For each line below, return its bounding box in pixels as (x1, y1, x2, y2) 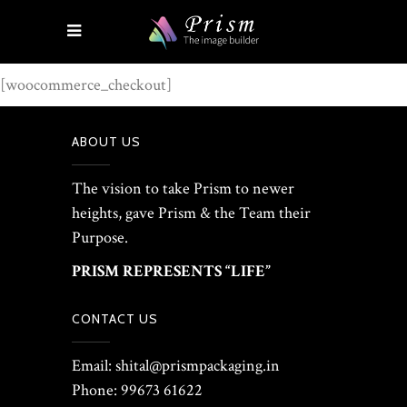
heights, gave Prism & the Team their (72, 203, 311, 223)
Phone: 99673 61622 (72, 380, 203, 401)
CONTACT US (72, 311, 158, 327)
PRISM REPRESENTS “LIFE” (72, 261, 271, 282)
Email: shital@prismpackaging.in (72, 355, 280, 376)
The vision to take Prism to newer (72, 178, 294, 199)
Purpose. (72, 227, 128, 248)
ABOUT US (72, 134, 141, 150)
